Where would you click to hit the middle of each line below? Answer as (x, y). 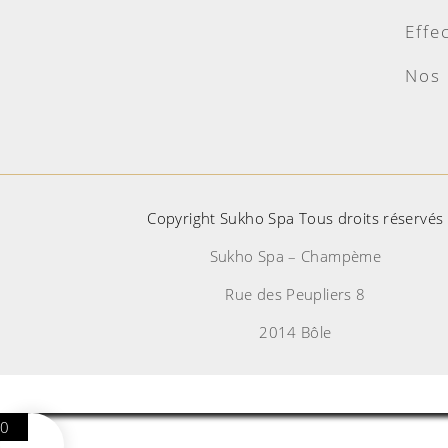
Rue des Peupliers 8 (295, 294)
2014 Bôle (295, 332)
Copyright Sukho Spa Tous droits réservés (295, 218)
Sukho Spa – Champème (295, 256)
